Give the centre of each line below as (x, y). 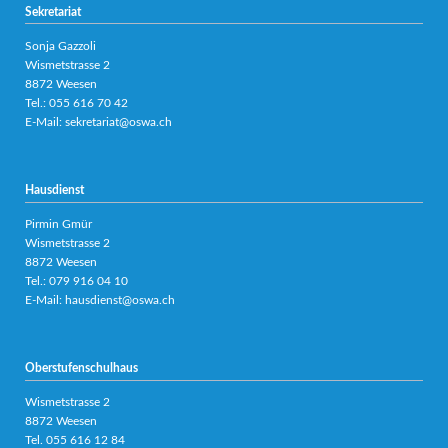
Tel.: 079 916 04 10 (76, 280)
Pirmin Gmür (58, 223)
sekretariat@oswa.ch (118, 121)
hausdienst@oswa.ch (119, 299)
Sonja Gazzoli (60, 45)
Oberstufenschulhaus (81, 368)
